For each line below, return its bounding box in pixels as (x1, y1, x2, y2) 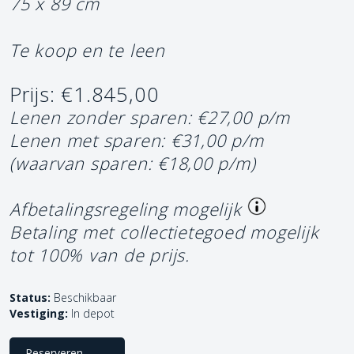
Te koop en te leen (9, 39, 165, 62)
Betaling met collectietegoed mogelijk (9, 220, 319, 244)
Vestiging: (9, 306, 68, 322)
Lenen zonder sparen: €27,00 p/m (9, 106, 290, 130)
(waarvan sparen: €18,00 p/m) (9, 152, 256, 175)
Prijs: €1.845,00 (9, 81, 160, 109)
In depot (71, 306, 115, 322)
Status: (9, 290, 51, 306)
